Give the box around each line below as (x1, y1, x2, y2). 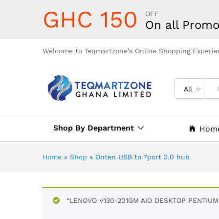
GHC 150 (43, 5, 138, 33)
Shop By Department (53, 123, 134, 133)
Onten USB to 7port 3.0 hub (95, 153, 190, 161)
